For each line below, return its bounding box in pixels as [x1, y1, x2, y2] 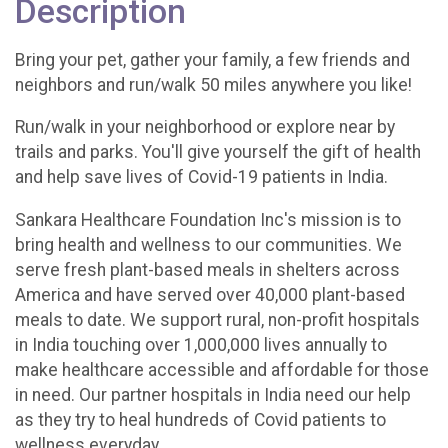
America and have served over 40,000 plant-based [15, 284, 405, 305]
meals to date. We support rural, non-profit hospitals [15, 309, 420, 330]
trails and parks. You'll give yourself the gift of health [15, 142, 421, 163]
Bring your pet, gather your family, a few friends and [15, 49, 410, 70]
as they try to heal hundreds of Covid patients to [15, 409, 386, 430]
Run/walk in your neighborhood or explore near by [15, 117, 395, 138]
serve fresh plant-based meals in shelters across [15, 259, 400, 280]
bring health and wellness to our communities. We [15, 234, 402, 255]
